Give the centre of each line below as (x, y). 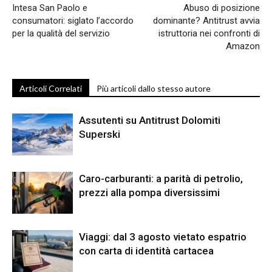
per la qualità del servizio (61, 33)
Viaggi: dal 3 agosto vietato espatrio (163, 236)
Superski (100, 134)
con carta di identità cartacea (146, 250)
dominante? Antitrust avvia (206, 20)
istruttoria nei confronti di (209, 33)
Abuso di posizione (222, 8)
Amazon (243, 46)
